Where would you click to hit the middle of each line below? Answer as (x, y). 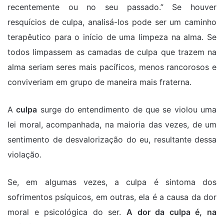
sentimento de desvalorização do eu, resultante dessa (112, 140)
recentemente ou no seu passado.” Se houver (112, 7)
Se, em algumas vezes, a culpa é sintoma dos (112, 182)
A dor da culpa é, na (171, 212)
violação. (24, 155)
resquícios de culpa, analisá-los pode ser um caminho (112, 22)
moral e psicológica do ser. (67, 212)
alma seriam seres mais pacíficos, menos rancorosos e (112, 67)
